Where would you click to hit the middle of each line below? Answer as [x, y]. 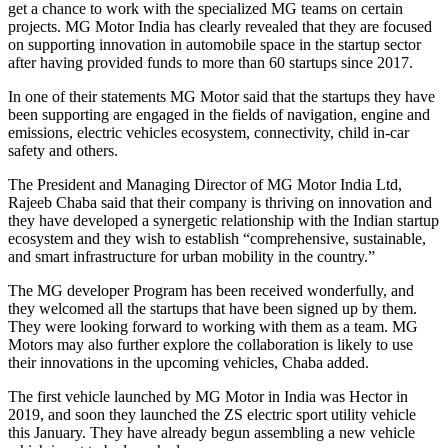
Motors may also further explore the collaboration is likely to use [210, 344]
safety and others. [63, 150]
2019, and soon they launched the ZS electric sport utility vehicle [212, 414]
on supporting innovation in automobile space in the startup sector [214, 44]
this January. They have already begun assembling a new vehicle [211, 432]
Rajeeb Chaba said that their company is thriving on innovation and [220, 202]
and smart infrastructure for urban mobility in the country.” [191, 256]
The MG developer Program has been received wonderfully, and [211, 290]
